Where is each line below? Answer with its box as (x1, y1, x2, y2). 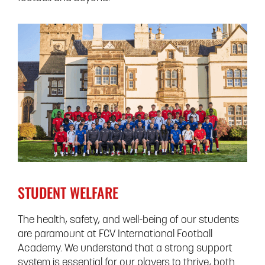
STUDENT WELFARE (18, 181, 118, 203)
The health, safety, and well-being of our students (18, 214, 239, 226)
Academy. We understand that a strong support (18, 243, 232, 254)
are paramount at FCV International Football (18, 228, 212, 240)
